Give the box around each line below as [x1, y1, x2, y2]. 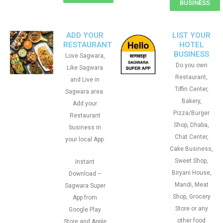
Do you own [175, 62, 208, 69]
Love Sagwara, [65, 52, 105, 59]
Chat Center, [174, 133, 209, 140]
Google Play [69, 206, 101, 213]
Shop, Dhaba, [174, 121, 209, 128]
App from [73, 194, 97, 201]
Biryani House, [171, 169, 212, 176]
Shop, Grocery [172, 193, 211, 200]
